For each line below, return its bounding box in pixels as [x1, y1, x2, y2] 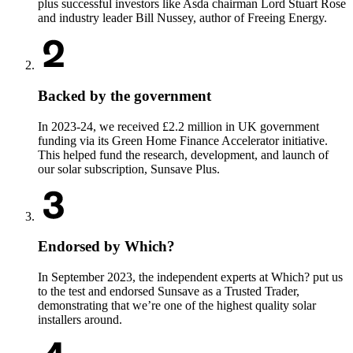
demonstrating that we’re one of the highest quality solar [38, 299, 316, 313]
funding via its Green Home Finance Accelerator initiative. [38, 133, 328, 147]
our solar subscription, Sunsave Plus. [38, 162, 220, 176]
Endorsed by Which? [38, 238, 175, 255]
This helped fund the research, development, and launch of [38, 147, 329, 162]
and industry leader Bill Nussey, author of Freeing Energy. [38, 11, 327, 25]
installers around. [38, 313, 122, 327]
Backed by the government [38, 87, 211, 104]
